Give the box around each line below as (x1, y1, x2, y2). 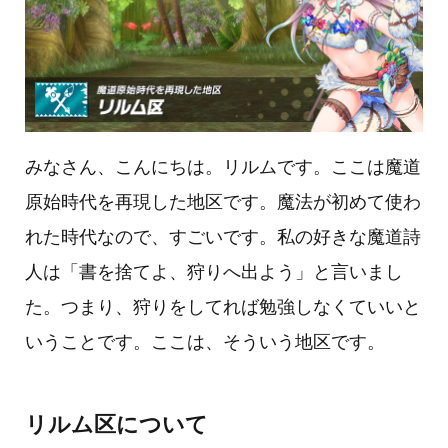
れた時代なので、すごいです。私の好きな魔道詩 (25, 226, 421, 247)
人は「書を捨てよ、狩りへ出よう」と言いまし (25, 261, 403, 282)
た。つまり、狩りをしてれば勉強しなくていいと (25, 296, 421, 317)
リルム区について (25, 411, 208, 437)
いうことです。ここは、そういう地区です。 (25, 331, 385, 352)
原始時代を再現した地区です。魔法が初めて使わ (25, 191, 421, 212)
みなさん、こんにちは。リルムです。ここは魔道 (25, 156, 421, 177)
